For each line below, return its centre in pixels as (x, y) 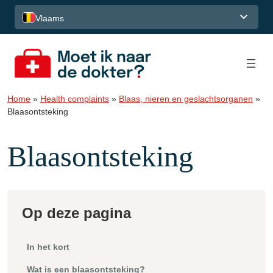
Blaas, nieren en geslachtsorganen (186, 98)
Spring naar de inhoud (51, 8)
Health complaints (75, 98)
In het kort (48, 246)
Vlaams (50, 18)
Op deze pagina (76, 213)
